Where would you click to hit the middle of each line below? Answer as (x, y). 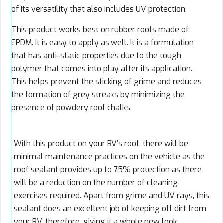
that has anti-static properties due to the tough (96, 55)
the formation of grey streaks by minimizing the (98, 94)
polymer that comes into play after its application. (102, 68)
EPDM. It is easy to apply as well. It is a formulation (103, 42)
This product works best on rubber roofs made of (100, 29)
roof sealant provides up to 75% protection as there (108, 169)
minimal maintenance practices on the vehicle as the (109, 156)
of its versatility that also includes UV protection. (99, 9)
